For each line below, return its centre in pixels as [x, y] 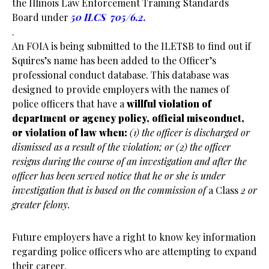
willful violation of [169, 104]
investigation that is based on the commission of [110, 190]
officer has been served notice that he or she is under [119, 176]
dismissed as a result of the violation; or [94, 147]
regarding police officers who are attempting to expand [134, 251]
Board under [40, 17]
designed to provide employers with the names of [121, 89]
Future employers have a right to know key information [134, 237]
